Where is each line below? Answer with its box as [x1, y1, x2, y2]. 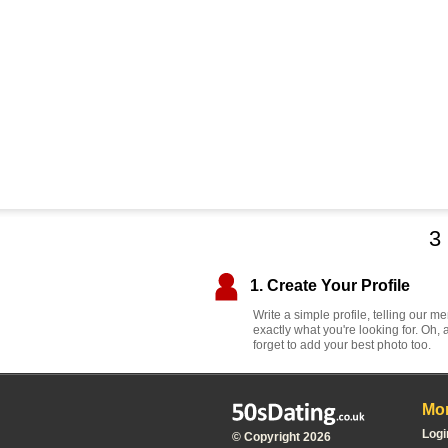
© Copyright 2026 [232, 430, 331, 444]
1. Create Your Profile [250, 276, 410, 294]
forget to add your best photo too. [253, 338, 431, 352]
